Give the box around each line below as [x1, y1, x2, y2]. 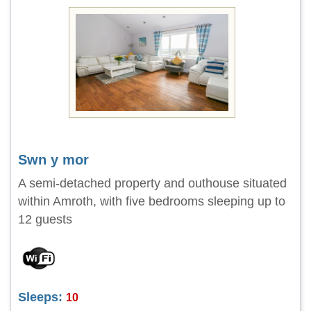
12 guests [18, 212, 72, 226]
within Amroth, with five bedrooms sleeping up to [18, 194, 285, 208]
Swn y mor [18, 152, 89, 167]
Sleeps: [18, 290, 62, 304]
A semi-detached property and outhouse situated [18, 176, 287, 190]
